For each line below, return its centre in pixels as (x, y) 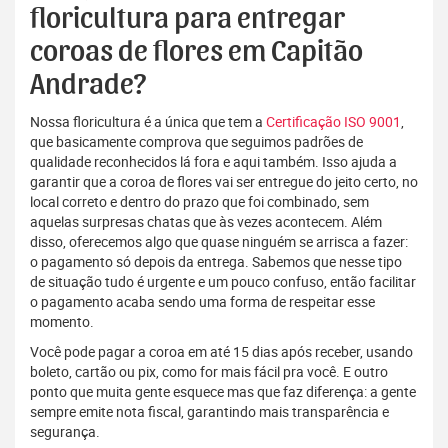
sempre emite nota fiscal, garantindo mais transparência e (209, 412)
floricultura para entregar (187, 19)
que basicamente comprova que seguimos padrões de (196, 142)
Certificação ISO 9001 (333, 122)
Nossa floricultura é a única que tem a (148, 122)
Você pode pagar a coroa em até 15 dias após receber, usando (221, 352)
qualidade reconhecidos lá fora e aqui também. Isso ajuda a (213, 162)
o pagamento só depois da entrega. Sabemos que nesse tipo (216, 262)
